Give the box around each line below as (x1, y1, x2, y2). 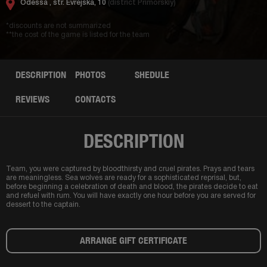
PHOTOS (75, 69, 105, 80)
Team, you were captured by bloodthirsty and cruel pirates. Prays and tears (6, 166, 254, 172)
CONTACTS (75, 94, 116, 105)
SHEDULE (135, 69, 169, 80)
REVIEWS (15, 94, 49, 105)
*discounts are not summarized (6, 23, 111, 29)
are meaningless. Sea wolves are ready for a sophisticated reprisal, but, (6, 175, 241, 181)
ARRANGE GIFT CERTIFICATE (80, 235, 187, 246)
